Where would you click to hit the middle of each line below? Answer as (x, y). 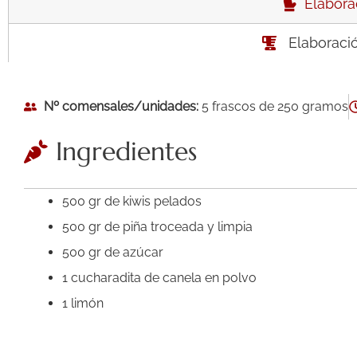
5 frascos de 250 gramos (273, 106)
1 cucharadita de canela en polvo (159, 277)
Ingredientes (126, 151)
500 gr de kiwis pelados (132, 201)
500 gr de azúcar (113, 252)
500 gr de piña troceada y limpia (157, 226)
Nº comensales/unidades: (121, 106)
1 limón (83, 303)
